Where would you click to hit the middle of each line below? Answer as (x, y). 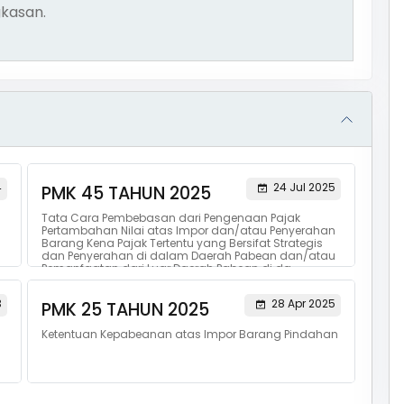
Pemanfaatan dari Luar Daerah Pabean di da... (170, 268)
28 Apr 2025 (303, 303)
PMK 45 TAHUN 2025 (126, 193)
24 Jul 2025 (304, 187)
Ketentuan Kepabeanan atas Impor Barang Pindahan (189, 334)
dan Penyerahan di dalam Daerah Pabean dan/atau (188, 256)
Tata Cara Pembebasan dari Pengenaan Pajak (170, 218)
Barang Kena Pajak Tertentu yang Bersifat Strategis (182, 243)
